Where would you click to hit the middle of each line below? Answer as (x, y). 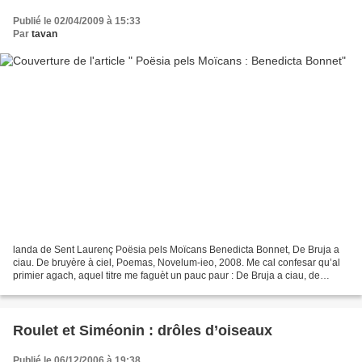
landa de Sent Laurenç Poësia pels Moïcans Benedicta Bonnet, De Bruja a (176, 250)
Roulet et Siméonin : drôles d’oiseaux (143, 331)
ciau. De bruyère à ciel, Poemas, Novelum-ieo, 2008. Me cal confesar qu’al (177, 263)
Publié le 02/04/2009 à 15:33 (77, 21)
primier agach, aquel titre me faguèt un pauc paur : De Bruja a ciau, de (166, 276)
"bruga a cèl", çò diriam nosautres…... (95, 289)
